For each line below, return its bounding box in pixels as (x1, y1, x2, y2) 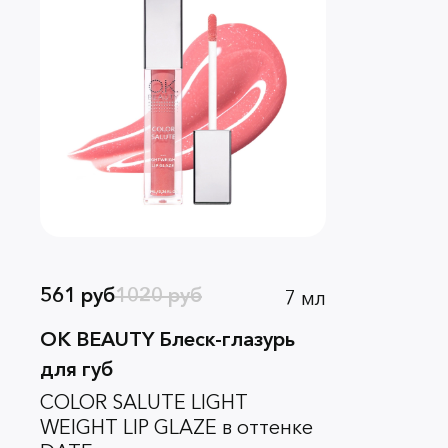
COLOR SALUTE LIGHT (40, 389, 248, 414)
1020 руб (115, 283, 202, 308)
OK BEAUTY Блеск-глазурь (40, 326, 295, 351)
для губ (40, 356, 113, 381)
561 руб (40, 283, 115, 308)
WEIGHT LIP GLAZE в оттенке (40, 414, 313, 439)
